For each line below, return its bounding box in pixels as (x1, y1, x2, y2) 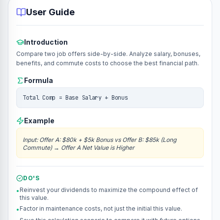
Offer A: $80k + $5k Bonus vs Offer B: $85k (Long (39, 136, 176, 143)
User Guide (26, 7, 75, 17)
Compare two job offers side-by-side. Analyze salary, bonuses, (16, 50, 200, 57)
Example (24, 116, 55, 125)
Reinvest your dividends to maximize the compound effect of (20, 186, 198, 193)
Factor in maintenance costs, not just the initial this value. (20, 205, 182, 212)
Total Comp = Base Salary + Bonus (23, 94, 128, 102)
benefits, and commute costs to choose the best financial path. (16, 59, 199, 67)
